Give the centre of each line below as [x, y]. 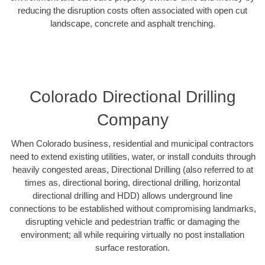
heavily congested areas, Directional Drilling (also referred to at [132, 169]
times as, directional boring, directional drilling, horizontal [132, 182]
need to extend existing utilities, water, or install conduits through [132, 156]
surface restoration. [132, 247]
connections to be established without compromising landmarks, [132, 208]
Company [132, 119]
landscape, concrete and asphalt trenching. [132, 24]
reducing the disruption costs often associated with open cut [132, 11]
